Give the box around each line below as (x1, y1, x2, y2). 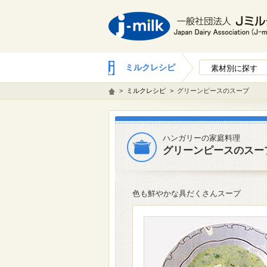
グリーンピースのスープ (177, 87, 249, 94)
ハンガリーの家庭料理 (162, 133, 240, 142)
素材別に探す (211, 64, 257, 73)
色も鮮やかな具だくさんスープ (132, 189, 241, 198)
